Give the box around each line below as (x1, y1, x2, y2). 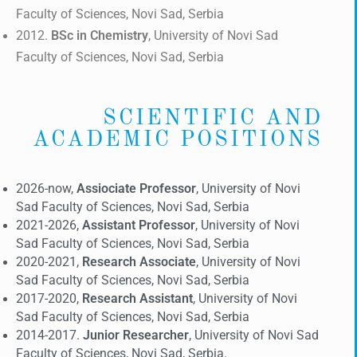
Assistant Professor (82, 218, 195, 233)
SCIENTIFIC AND (102, 108, 323, 129)
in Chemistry (76, 29, 148, 43)
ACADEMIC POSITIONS (32, 129, 323, 151)
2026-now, (16, 182, 76, 196)
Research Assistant (82, 292, 193, 306)
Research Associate (82, 255, 196, 269)
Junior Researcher (83, 328, 189, 343)
